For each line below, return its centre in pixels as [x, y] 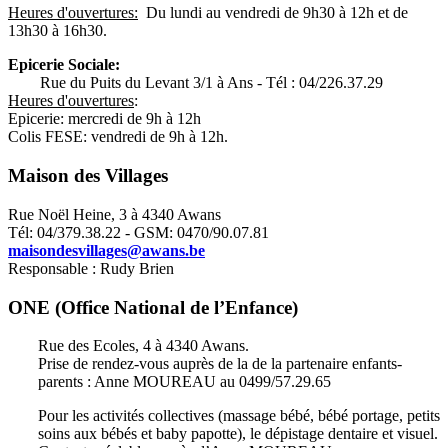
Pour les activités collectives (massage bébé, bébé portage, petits [239, 416]
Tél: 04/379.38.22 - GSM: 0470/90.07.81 [138, 232]
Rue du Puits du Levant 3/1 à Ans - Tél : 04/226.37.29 [195, 83]
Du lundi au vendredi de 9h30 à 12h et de [273, 13]
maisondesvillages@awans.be [106, 250]
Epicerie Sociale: [64, 65]
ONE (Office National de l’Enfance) [153, 307]
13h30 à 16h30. [59, 31]
